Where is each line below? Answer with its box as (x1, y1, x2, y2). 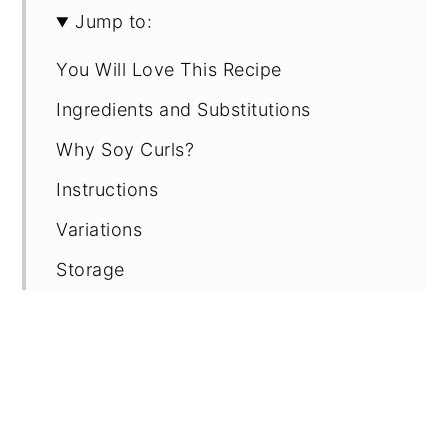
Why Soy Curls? (56, 139, 195, 161)
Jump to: (75, 11, 153, 33)
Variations (56, 219, 143, 241)
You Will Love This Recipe (56, 59, 282, 81)
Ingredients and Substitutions (56, 99, 311, 121)
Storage (56, 259, 125, 281)
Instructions (56, 179, 159, 201)
